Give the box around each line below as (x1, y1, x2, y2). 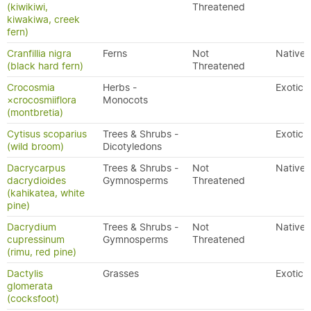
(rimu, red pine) (7, 246, 76, 258)
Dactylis (7, 267, 43, 280)
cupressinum (7, 233, 65, 246)
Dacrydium (7, 221, 56, 233)
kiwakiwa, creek (7, 13, 80, 26)
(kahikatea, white (7, 187, 85, 199)
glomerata (7, 280, 53, 292)
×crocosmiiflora (7, 94, 76, 106)
